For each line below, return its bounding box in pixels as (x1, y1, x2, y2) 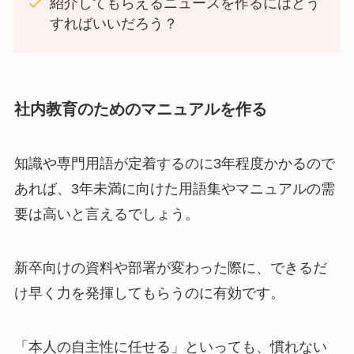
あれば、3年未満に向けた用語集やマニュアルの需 (13, 181, 335, 198)
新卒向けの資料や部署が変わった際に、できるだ (13, 259, 327, 276)
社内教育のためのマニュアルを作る (13, 100, 267, 118)
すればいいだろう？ (49, 16, 178, 32)
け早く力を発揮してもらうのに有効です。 (13, 284, 284, 301)
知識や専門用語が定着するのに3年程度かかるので (13, 156, 335, 172)
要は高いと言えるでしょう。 (13, 206, 199, 223)
